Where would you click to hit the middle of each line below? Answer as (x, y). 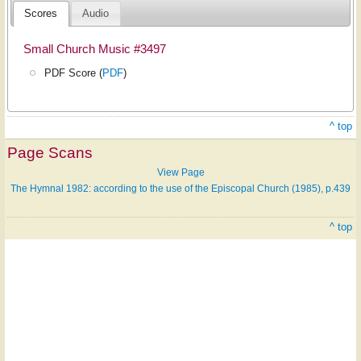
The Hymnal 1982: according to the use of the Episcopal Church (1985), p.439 (180, 188)
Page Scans (50, 152)
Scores (41, 14)
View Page (180, 172)
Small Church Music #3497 (94, 49)
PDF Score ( (74, 73)
